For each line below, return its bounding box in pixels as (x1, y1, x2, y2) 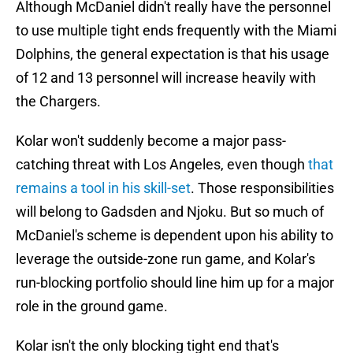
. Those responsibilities (191, 180, 334, 197)
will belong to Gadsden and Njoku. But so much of (16, 203, 324, 221)
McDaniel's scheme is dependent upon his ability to (16, 227, 333, 244)
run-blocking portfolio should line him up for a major (16, 274, 334, 292)
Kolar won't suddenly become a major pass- (16, 132, 286, 150)
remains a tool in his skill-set (16, 180, 191, 197)
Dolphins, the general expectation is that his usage (16, 46, 329, 63)
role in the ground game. (16, 298, 168, 315)
